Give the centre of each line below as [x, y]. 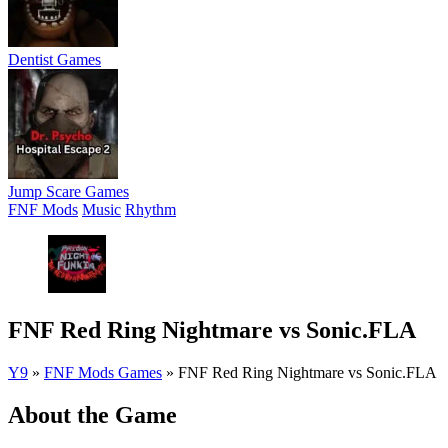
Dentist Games [54, 59]
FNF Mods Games [103, 372]
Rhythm [150, 209]
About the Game [92, 414]
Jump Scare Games [68, 191]
